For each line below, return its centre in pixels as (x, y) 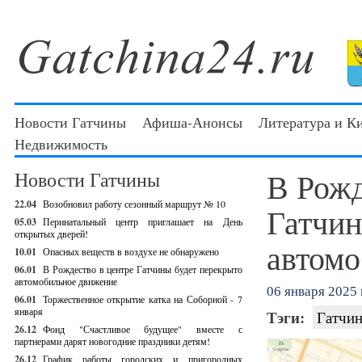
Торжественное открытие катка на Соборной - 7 (143, 299)
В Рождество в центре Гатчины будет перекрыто (143, 269)
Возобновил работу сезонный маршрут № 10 (134, 204)
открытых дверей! (51, 234)
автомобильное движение (66, 281)
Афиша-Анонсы (192, 122)
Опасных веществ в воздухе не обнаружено (131, 251)
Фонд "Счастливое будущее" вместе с (143, 329)
